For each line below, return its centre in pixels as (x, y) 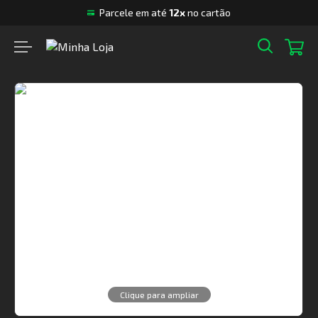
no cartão (208, 12)
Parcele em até (134, 12)
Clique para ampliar (159, 295)
